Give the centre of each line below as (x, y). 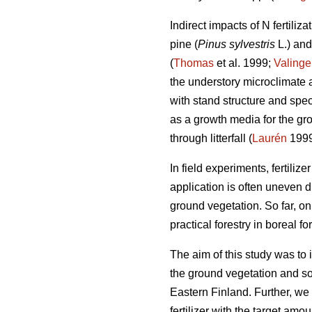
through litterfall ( (211, 139)
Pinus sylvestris (238, 45)
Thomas (194, 63)
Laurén (270, 139)
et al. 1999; (244, 63)
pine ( (184, 45)
